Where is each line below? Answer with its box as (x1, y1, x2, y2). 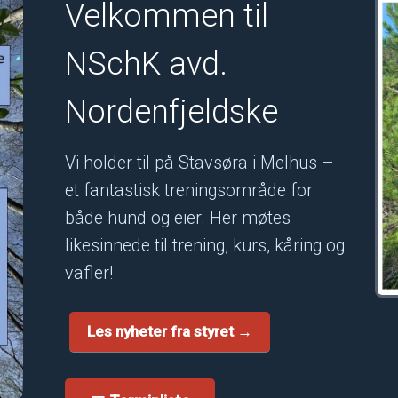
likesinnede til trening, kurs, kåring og (65, 235, 346, 256)
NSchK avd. (65, 45, 228, 84)
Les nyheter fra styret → (87, 322, 253, 341)
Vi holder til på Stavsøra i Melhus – (65, 152, 335, 173)
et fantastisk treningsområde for (65, 179, 314, 201)
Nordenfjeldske (65, 93, 279, 131)
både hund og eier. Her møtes (65, 207, 291, 228)
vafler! (65, 262, 114, 283)
